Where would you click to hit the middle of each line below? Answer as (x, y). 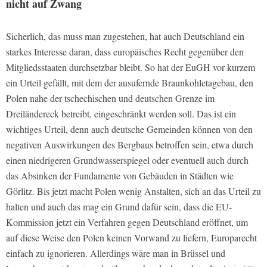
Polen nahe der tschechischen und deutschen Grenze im (110, 98)
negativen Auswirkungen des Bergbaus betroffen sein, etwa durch (130, 144)
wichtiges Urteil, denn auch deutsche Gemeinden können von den (129, 129)
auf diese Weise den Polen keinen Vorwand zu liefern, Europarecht (131, 237)
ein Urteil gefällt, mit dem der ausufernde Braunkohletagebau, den (130, 82)
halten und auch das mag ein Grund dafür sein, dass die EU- (119, 206)
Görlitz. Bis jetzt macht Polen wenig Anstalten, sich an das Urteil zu (133, 191)
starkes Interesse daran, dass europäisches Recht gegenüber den (125, 51)
